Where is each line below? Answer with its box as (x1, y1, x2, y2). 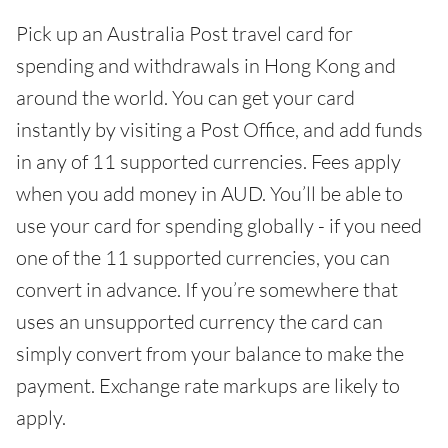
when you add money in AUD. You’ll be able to (16, 181, 403, 207)
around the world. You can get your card (16, 85, 355, 111)
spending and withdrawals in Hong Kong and (16, 53, 396, 79)
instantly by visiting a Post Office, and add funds (16, 117, 423, 143)
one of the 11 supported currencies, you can (16, 245, 390, 271)
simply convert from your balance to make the (16, 341, 404, 367)
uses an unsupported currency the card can (16, 309, 383, 335)
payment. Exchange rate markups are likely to (16, 373, 400, 399)
